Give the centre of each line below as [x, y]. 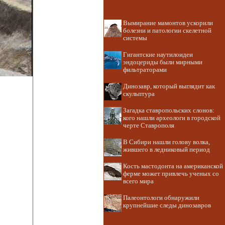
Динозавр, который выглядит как [169, 86]
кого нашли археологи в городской [172, 118]
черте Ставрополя [149, 126]
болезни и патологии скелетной [167, 31]
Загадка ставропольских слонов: [169, 110]
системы [135, 38]
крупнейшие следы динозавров [167, 205]
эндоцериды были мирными [163, 62]
